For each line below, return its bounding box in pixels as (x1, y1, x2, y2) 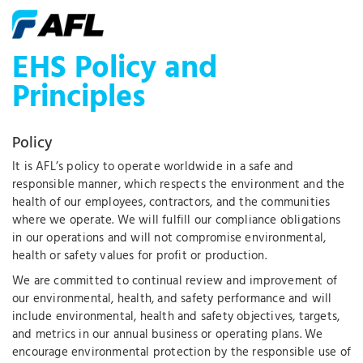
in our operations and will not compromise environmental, (12, 228, 327, 248)
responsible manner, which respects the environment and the (12, 174, 345, 194)
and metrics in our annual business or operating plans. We (12, 325, 323, 345)
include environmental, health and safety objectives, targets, (12, 307, 340, 327)
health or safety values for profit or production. (12, 246, 267, 266)
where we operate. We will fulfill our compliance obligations (12, 210, 341, 230)
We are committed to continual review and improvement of (12, 271, 338, 292)
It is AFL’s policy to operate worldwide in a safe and (12, 156, 294, 177)
